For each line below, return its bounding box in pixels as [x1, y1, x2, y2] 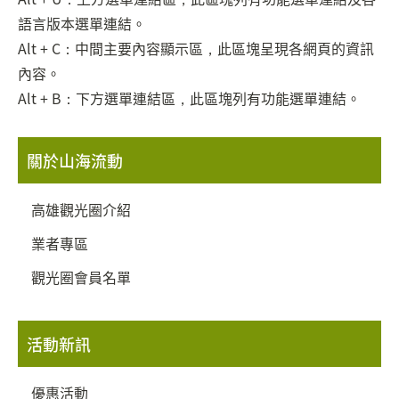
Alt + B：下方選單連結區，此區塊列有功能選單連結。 [18, 87, 361, 109]
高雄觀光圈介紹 [31, 199, 131, 220]
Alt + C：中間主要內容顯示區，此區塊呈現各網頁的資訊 [18, 37, 374, 59]
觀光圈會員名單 [31, 266, 131, 288]
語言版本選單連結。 [18, 12, 146, 34]
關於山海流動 [27, 149, 123, 172]
